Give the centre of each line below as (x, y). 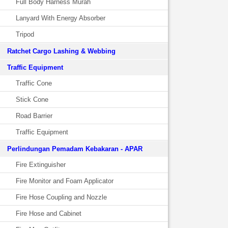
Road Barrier (34, 116)
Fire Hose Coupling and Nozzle (61, 197)
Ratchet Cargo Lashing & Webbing (61, 51)
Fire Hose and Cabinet (49, 213)
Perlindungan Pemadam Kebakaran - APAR (75, 149)
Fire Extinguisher (41, 165)
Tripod (25, 34)
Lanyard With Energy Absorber (61, 18)
